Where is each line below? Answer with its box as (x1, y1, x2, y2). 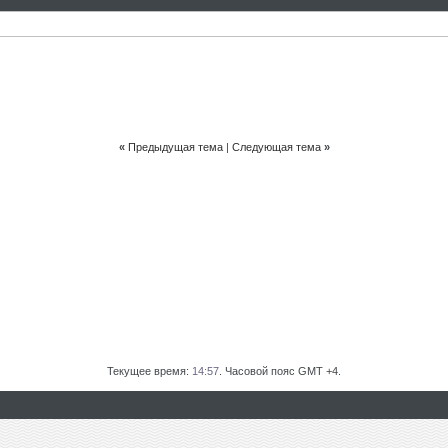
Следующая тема (231, 141, 321, 153)
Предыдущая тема (127, 141, 223, 153)
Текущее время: (107, 365, 192, 377)
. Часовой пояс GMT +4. (219, 365, 341, 377)
